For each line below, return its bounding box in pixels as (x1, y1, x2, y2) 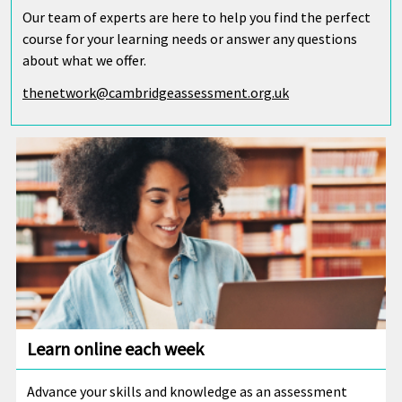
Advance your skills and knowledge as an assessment (27, 381, 347, 400)
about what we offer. (22, 51, 146, 69)
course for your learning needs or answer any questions (22, 30, 357, 48)
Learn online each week (27, 336, 204, 360)
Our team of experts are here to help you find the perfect (22, 8, 371, 26)
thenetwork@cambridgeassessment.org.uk (22, 83, 289, 101)
